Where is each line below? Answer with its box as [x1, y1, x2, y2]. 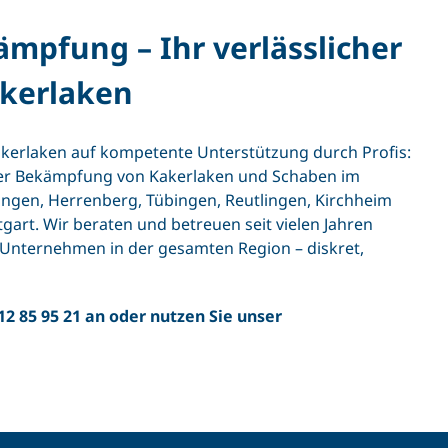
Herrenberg [47, 189, 138, 212]
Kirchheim [314, 189, 392, 212]
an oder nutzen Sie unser [80, 305, 282, 328]
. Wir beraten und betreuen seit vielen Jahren [34, 213, 373, 236]
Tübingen [145, 189, 217, 212]
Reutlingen [224, 189, 307, 212]
